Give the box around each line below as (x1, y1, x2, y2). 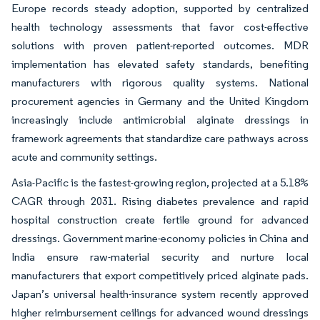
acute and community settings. (11, 149, 159, 164)
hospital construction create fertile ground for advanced (11, 212, 309, 226)
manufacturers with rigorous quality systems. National (11, 75, 309, 89)
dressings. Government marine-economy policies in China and (11, 231, 309, 245)
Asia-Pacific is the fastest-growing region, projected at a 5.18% (11, 175, 309, 189)
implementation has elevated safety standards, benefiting (11, 56, 309, 71)
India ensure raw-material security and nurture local (11, 249, 309, 264)
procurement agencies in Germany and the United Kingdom (11, 94, 309, 108)
